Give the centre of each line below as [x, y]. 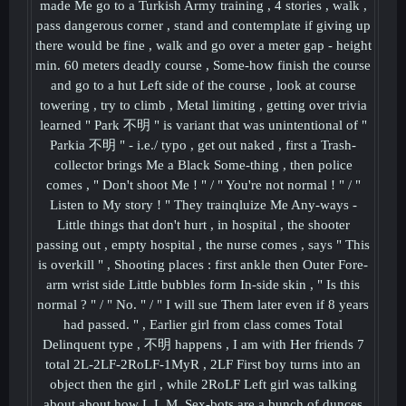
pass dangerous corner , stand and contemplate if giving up [203, 25]
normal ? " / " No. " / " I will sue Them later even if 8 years [203, 304]
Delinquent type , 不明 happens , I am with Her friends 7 [203, 344]
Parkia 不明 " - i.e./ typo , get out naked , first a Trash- [203, 145]
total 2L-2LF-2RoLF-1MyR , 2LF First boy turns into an [203, 364]
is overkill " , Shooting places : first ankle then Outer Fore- [203, 265]
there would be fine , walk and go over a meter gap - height [203, 45]
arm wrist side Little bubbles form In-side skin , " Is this [203, 285]
